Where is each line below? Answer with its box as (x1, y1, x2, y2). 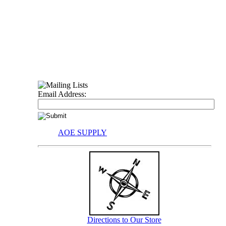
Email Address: (38, 90, 86, 98)
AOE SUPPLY (58, 128, 107, 137)
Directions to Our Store (87, 215, 161, 224)
